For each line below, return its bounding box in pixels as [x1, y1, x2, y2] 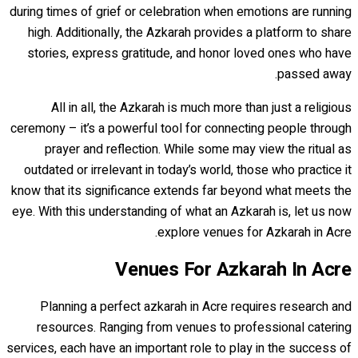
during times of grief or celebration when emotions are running [10, 2, 352, 22]
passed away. [277, 64, 352, 84]
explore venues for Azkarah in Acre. [157, 222, 352, 242]
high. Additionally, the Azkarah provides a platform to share [28, 22, 352, 42]
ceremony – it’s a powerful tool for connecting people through [10, 118, 352, 138]
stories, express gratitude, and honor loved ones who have [27, 43, 352, 63]
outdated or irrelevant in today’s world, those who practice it [24, 160, 352, 180]
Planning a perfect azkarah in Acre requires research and [40, 297, 352, 317]
